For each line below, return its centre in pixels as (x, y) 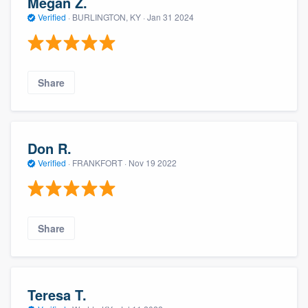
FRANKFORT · (99, 163)
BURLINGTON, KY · (109, 17)
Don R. (49, 148)
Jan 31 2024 (170, 17)
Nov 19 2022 (153, 163)
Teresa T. (57, 294)
